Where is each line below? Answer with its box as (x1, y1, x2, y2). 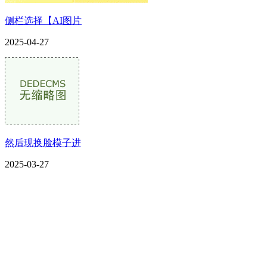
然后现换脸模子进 (5, 137, 81, 148)
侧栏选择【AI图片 (5, 15, 82, 26)
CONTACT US (5, 209, 156, 240)
